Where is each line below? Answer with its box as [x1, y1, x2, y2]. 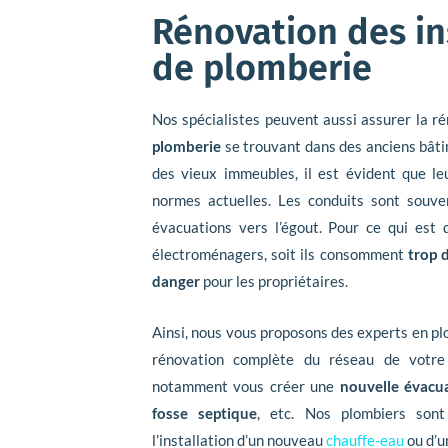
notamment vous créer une [152, 377, 340, 396]
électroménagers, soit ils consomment [152, 245, 408, 264]
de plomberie [152, 46, 372, 91]
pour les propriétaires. [200, 272, 348, 291]
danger [152, 272, 200, 291]
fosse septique [152, 404, 258, 423]
